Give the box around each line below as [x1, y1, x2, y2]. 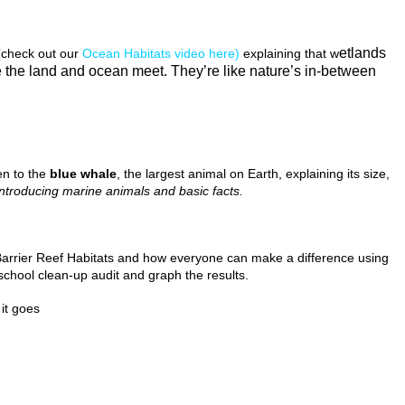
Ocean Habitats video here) [82, 46, 240, 61]
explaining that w [240, 46, 339, 61]
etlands [339, 45, 386, 61]
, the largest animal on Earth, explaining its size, [117, 166, 390, 181]
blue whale [50, 166, 117, 181]
